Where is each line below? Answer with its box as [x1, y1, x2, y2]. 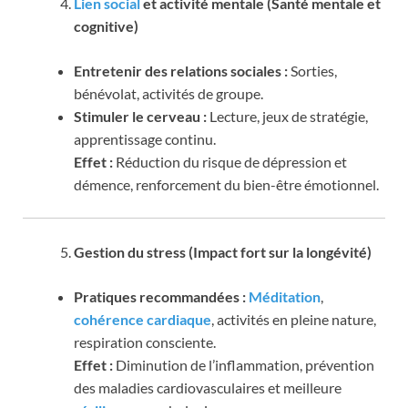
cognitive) [74, 17, 138, 36]
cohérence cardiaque [74, 311, 211, 329]
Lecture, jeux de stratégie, [207, 107, 368, 126]
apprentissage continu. [74, 130, 216, 148]
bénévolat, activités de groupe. [74, 85, 263, 103]
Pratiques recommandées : [74, 288, 246, 306]
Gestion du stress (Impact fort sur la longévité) [74, 243, 372, 261]
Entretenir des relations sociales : [74, 62, 288, 80]
